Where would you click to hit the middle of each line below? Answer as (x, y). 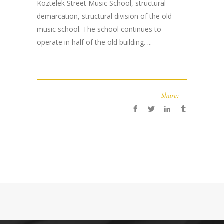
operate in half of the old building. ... (94, 42)
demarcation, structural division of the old (104, 16)
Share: (170, 95)
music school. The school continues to (99, 29)
